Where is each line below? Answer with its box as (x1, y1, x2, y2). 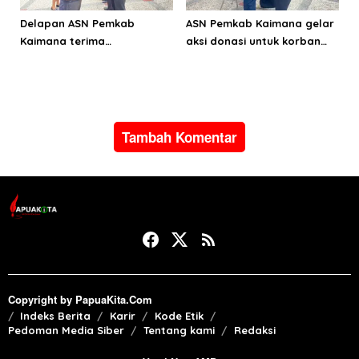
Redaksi (234, 323, 276, 337)
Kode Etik (155, 309, 204, 322)
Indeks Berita (20, 309, 91, 322)
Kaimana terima (20, 34, 105, 48)
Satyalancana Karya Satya (20, 52, 167, 66)
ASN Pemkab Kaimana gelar (185, 17, 334, 30)
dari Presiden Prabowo (20, 70, 142, 83)
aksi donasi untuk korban (185, 34, 321, 48)
